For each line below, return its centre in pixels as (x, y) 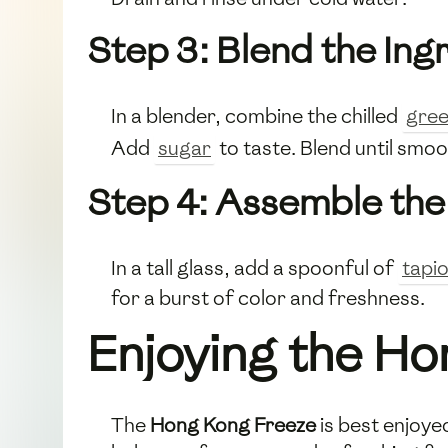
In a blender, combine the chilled (256, 115)
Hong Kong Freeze (233, 424)
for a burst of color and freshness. (268, 297)
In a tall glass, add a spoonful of (254, 267)
